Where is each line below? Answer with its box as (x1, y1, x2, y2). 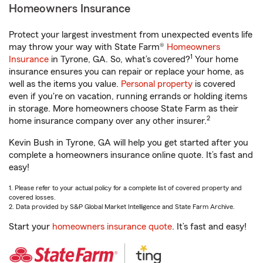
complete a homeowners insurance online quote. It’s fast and (9, 150, 253, 160)
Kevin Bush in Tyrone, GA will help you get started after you (9, 138, 248, 147)
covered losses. (9, 194, 56, 201)
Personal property (121, 79, 193, 89)
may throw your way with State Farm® (9, 42, 167, 52)
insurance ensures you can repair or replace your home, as (9, 67, 244, 76)
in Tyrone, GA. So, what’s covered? (49, 55, 190, 64)
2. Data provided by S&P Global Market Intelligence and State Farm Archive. (9, 203, 235, 210)
